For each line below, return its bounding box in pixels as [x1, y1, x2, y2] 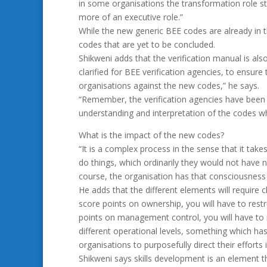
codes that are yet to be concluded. [79, 39, 215, 50]
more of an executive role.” [79, 11, 183, 23]
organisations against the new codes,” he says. [79, 80, 259, 91]
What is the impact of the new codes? [79, 129, 224, 141]
